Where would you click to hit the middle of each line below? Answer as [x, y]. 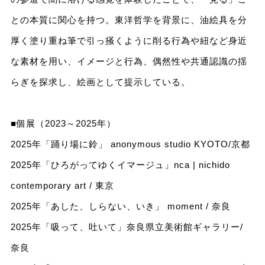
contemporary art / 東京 [62, 185]
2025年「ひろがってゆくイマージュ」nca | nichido [120, 164]
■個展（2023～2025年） [63, 123]
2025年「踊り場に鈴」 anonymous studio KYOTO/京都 [130, 144]
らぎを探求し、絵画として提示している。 [100, 82]
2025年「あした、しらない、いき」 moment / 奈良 [120, 206]
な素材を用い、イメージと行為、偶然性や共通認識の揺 [129, 61]
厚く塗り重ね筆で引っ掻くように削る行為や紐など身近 [129, 40]
